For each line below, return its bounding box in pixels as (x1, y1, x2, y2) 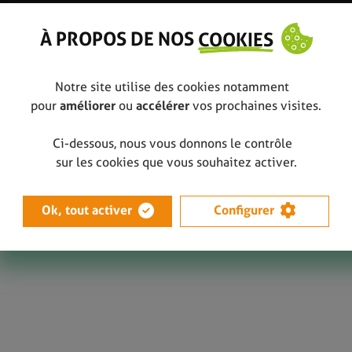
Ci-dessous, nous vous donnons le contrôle (52, 135, 300, 151)
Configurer (213, 202, 274, 218)
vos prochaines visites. (192, 97, 321, 113)
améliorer (60, 97, 115, 113)
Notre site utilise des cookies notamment (55, 79, 297, 94)
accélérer (136, 97, 192, 113)
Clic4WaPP (159, 144, 213, 156)
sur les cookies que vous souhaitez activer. (55, 154, 297, 170)
